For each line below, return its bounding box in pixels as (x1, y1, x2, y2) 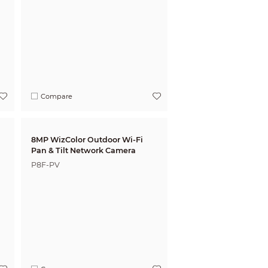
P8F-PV (31, 160, 60, 169)
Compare (41, 92, 73, 100)
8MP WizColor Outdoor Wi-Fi (31, 135, 143, 145)
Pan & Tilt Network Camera (31, 146, 136, 156)
